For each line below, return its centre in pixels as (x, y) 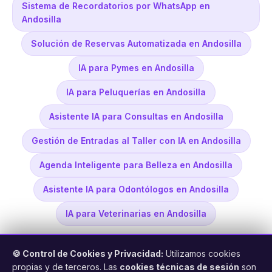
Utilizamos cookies (202, 253)
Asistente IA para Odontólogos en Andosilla (136, 189)
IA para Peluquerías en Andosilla (136, 92)
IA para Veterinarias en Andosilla (136, 214)
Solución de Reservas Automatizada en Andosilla (136, 44)
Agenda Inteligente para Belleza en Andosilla (136, 165)
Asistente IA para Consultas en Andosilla (136, 117)
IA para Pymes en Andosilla (136, 68)
